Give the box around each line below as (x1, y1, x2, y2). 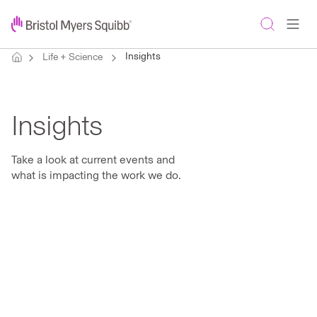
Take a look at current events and (11, 153, 175, 166)
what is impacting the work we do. (11, 168, 181, 182)
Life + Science (42, 51, 103, 63)
